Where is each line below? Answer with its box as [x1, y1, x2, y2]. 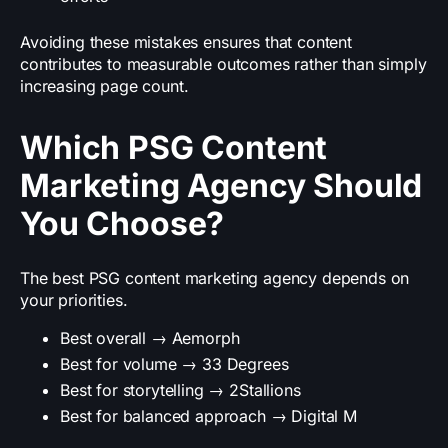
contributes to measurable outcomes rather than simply [20, 54, 427, 75]
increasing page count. [20, 76, 189, 97]
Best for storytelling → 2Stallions [60, 380, 301, 401]
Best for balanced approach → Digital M [60, 406, 357, 427]
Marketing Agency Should [20, 166, 423, 206]
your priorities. [20, 290, 128, 311]
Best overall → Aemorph [60, 328, 240, 349]
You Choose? [20, 204, 225, 244]
